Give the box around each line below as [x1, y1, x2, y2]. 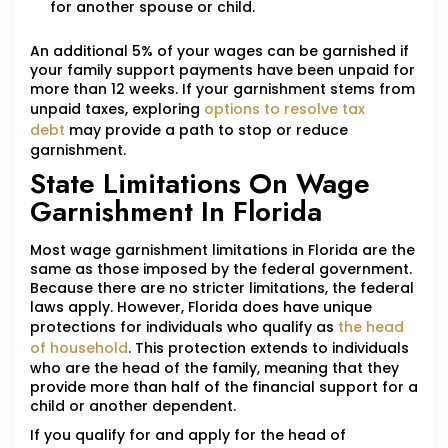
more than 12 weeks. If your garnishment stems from [30, 79, 415, 100]
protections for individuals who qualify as [30, 317, 338, 338]
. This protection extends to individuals [128, 338, 409, 359]
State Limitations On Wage [30, 163, 370, 205]
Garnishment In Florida [30, 191, 322, 233]
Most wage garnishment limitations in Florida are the [30, 240, 415, 261]
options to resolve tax [204, 99, 365, 120]
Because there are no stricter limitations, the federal [30, 278, 414, 299]
